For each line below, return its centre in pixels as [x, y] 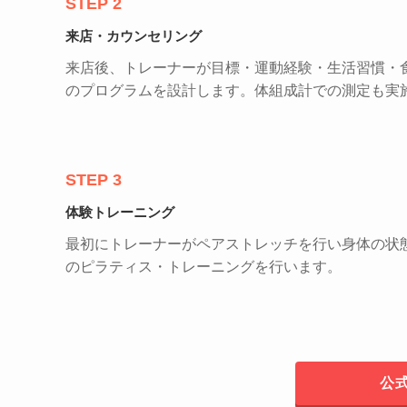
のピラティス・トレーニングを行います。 [203, 267]
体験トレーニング [120, 213]
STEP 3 [94, 180]
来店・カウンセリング [134, 36]
